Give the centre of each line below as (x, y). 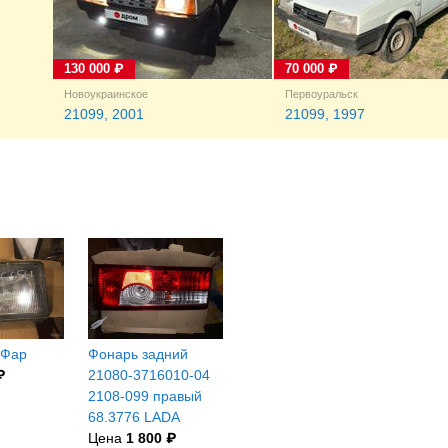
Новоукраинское (106, 94)
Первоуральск (321, 94)
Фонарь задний (138, 354)
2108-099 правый (145, 396)
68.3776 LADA (134, 417)
